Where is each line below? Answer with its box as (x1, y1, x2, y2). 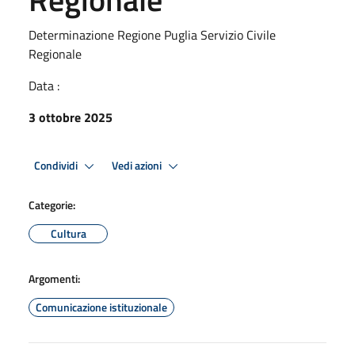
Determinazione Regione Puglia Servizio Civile (29, 25, 276, 44)
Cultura (50, 225, 86, 242)
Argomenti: (29, 270, 80, 287)
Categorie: (29, 197, 75, 213)
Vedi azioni (112, 156, 164, 174)
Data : (29, 76, 59, 95)
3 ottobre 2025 (29, 108, 113, 127)
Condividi (34, 156, 80, 174)
